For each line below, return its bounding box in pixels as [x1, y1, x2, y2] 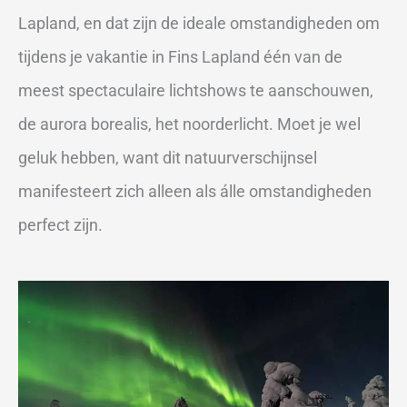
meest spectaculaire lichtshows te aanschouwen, [18, 81, 373, 101]
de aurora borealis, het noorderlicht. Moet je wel [18, 114, 361, 134]
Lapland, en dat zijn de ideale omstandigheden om [18, 14, 380, 34]
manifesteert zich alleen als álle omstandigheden [18, 182, 372, 202]
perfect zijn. [18, 215, 103, 235]
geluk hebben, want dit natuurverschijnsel [18, 148, 317, 168]
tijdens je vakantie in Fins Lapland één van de [18, 47, 342, 67]
